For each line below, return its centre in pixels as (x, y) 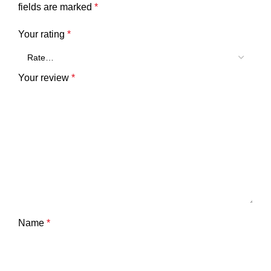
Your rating (43, 34)
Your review (45, 78)
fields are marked (56, 7)
